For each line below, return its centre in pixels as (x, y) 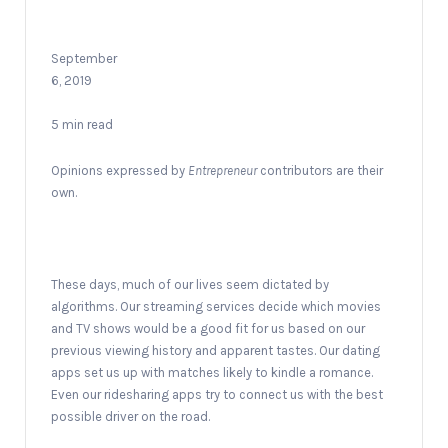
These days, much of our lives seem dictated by (190, 284)
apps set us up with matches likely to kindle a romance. (212, 372)
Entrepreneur (222, 170)
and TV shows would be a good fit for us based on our (208, 328)
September (84, 58)
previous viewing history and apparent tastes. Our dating (215, 350)
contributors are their (320, 170)
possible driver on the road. (130, 416)
